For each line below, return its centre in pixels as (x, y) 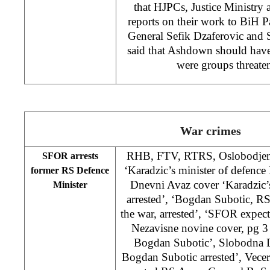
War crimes (211, 131)
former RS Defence (70, 170)
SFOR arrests (70, 155)
